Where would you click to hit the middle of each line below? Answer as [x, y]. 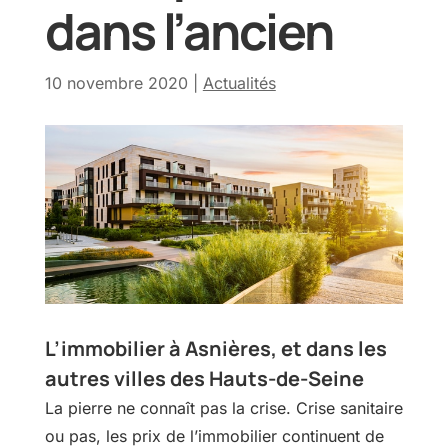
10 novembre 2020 [116, 83]
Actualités [239, 83]
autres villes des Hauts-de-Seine [204, 379]
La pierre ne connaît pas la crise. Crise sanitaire [223, 408]
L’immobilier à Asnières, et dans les [215, 349]
